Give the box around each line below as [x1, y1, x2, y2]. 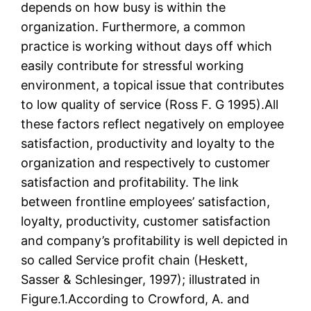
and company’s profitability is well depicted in [21, 233, 289, 249]
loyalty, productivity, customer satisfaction [21, 214, 271, 229]
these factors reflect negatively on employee [21, 117, 285, 132]
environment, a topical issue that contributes [21, 78, 285, 93]
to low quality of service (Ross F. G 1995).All [21, 97, 279, 112]
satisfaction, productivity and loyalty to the [21, 136, 275, 151]
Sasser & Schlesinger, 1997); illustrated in [21, 272, 261, 287]
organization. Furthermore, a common [21, 19, 246, 35]
